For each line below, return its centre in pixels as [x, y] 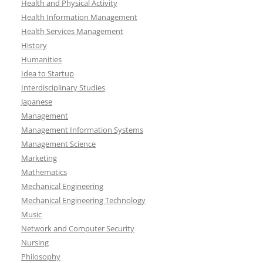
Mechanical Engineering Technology [83, 200]
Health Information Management [79, 17]
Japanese [37, 102]
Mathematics [44, 172]
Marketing [39, 158]
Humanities [41, 59]
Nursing [35, 242]
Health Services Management [72, 31]
